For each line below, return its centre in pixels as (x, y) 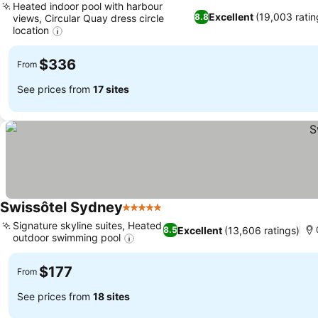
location (31, 30)
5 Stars (141, 215)
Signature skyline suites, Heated (87, 225)
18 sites (111, 297)
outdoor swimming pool (67, 237)
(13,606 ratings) (262, 230)
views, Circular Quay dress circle (88, 18)
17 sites (111, 89)
